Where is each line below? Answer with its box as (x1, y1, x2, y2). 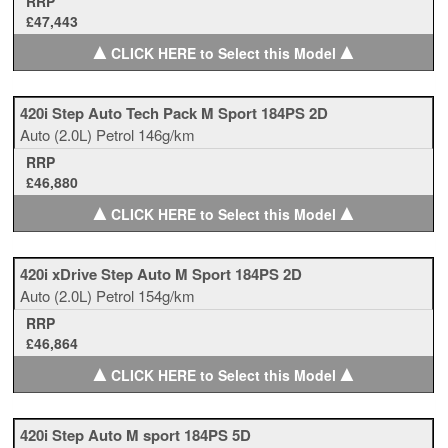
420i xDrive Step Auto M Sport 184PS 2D (20, 263, 303, 285)
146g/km (138, 124, 196, 145)
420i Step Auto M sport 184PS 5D (20, 424, 252, 446)
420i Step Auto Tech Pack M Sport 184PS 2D (20, 102, 329, 124)
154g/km (138, 285, 196, 306)
